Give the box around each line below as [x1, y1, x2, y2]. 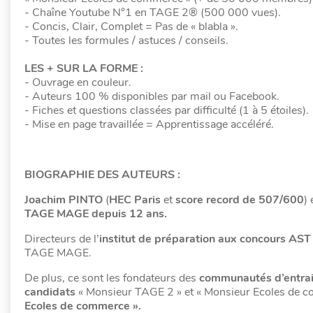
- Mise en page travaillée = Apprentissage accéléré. [24, 117, 277, 132]
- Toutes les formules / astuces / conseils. [24, 33, 228, 48]
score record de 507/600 [175, 192, 304, 208]
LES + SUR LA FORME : [24, 61, 146, 76]
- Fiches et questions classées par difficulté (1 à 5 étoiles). [24, 103, 312, 118]
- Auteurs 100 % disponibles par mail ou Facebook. [24, 89, 282, 104]
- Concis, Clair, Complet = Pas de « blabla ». [24, 19, 241, 34]
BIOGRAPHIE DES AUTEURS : [24, 167, 183, 182]
